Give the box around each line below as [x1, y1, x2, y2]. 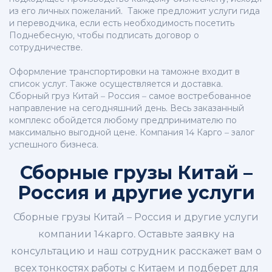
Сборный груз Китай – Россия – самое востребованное [9, 90, 251, 102]
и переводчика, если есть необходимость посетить [9, 18, 234, 29]
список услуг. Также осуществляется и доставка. [9, 78, 223, 90]
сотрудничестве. [9, 42, 83, 53]
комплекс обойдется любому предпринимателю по [9, 115, 237, 126]
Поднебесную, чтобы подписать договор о [9, 30, 199, 41]
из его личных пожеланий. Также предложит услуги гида [9, 5, 260, 17]
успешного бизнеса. [9, 139, 98, 151]
